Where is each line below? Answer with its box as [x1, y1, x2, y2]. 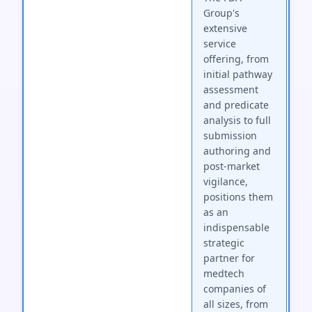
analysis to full [203, 114, 271, 127]
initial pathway [203, 68, 272, 81]
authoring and [203, 144, 271, 157]
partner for [203, 251, 255, 265]
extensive [203, 22, 247, 35]
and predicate [203, 98, 269, 111]
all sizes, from [203, 297, 268, 311]
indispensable [203, 221, 270, 234]
